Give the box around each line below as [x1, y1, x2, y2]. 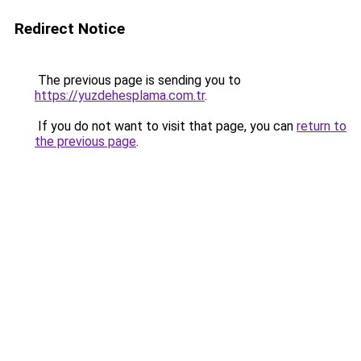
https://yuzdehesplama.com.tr [35, 88, 205, 103]
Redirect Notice [15, 19, 125, 38]
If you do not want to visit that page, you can [35, 118, 297, 134]
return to [297, 118, 346, 134]
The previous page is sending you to [35, 73, 241, 88]
